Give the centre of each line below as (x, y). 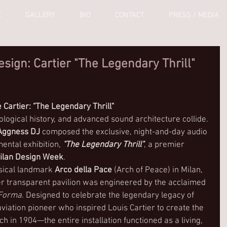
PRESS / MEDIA (194, 15)
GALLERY (40, 15)
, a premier (165, 145)
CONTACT (130, 15)
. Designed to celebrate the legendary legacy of (109, 196)
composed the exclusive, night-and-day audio (125, 132)
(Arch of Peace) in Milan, (158, 170)
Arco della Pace (83, 170)
